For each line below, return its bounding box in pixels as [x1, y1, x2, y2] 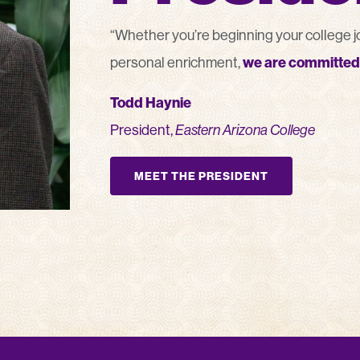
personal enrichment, [110, 53, 240, 72]
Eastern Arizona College [175, 122, 315, 138]
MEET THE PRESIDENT [134, 169, 268, 183]
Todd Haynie [110, 93, 191, 112]
